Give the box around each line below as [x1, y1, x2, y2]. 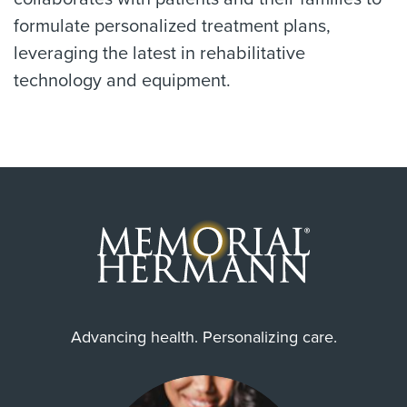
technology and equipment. [14, 70, 231, 92]
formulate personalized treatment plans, [14, 15, 331, 37]
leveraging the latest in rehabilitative [14, 43, 305, 65]
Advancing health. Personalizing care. [70, 327, 337, 347]
